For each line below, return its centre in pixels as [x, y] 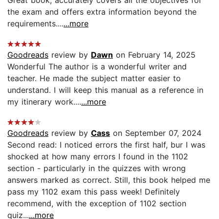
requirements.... [35, 23]
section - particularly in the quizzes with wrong [97, 168]
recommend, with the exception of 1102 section [97, 203]
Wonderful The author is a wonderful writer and [97, 66]
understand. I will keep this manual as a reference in [105, 90]
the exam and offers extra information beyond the [102, 11]
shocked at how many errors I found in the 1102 [98, 156]
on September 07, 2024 [156, 133]
